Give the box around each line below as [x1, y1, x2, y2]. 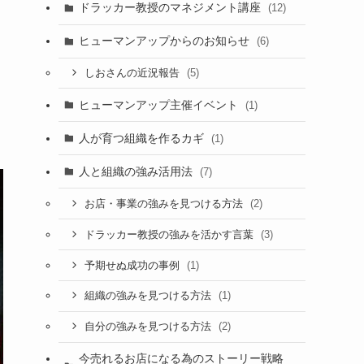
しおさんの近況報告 [84, 67, 183, 79]
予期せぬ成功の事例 [84, 259, 183, 271]
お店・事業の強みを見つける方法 [84, 197, 246, 210]
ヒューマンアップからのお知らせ [78, 34, 253, 47]
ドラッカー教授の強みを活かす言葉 [84, 228, 257, 240]
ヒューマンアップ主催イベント [78, 97, 241, 111]
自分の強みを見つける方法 [84, 321, 214, 333]
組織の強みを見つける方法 [84, 290, 214, 302]
